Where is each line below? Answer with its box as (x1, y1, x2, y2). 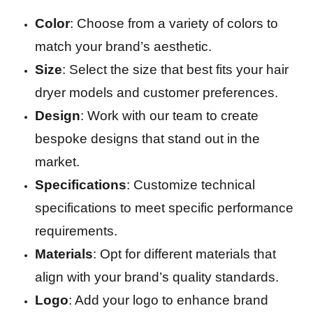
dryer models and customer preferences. (35, 85, 278, 100)
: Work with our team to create (80, 108, 259, 123)
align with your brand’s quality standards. (35, 269, 279, 284)
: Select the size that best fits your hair (62, 61, 289, 77)
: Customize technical (126, 177, 255, 192)
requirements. (35, 223, 117, 238)
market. (35, 154, 80, 169)
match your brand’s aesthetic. (35, 38, 212, 54)
